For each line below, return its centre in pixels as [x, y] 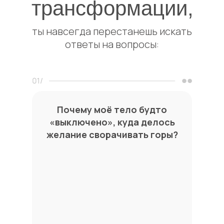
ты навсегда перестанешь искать [112, 31]
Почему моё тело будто [112, 109]
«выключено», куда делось [112, 122]
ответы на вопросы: [112, 44]
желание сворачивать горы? [112, 134]
